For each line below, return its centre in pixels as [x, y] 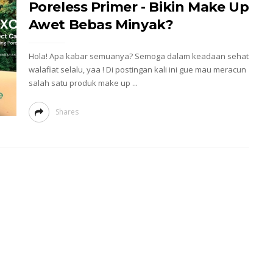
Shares [67, 112]
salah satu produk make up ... [83, 83]
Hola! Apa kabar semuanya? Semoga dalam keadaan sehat [138, 56]
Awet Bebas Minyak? [101, 25]
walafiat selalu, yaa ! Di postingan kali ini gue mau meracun [137, 69]
